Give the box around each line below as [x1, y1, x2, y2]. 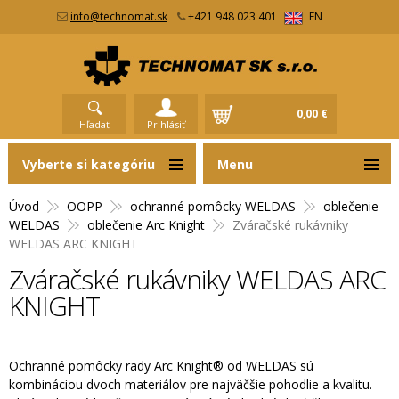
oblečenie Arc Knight [87, 216, 205, 233]
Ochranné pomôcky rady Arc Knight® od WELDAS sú [9, 356, 313, 374]
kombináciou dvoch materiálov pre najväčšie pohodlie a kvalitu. [9, 375, 372, 393]
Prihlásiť [146, 117, 185, 131]
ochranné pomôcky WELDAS [130, 197, 296, 215]
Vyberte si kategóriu [21, 155, 155, 173]
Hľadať [79, 117, 110, 131]
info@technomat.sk [70, 9, 167, 24]
